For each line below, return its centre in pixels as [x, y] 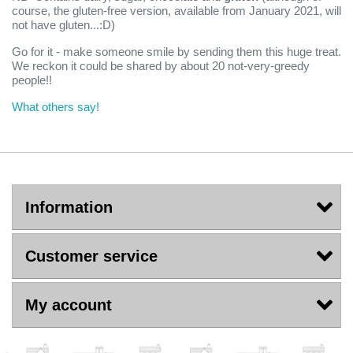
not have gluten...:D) [63, 25]
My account [69, 305]
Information [69, 207]
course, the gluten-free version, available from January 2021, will [176, 11]
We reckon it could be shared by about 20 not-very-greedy [161, 66]
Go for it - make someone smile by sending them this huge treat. [176, 52]
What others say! [56, 107]
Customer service [91, 256]
